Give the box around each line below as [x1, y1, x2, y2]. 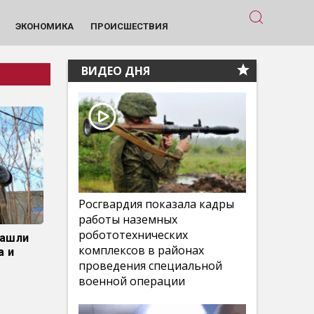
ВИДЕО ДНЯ [78, 63, 150, 78]
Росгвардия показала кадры [78, 196, 234, 212]
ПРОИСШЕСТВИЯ [90, 20, 168, 32]
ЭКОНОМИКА [15, 20, 74, 32]
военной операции [78, 273, 185, 289]
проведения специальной [78, 258, 222, 273]
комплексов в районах [78, 243, 204, 258]
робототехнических [78, 227, 188, 243]
